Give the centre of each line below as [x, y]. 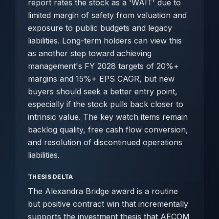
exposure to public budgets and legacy [100, 28]
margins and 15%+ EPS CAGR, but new [101, 79]
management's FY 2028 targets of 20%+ [103, 66]
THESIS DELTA [51, 177]
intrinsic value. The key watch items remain [108, 117]
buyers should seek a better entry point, [103, 91]
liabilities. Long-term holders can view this [105, 41]
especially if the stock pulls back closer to [106, 104]
